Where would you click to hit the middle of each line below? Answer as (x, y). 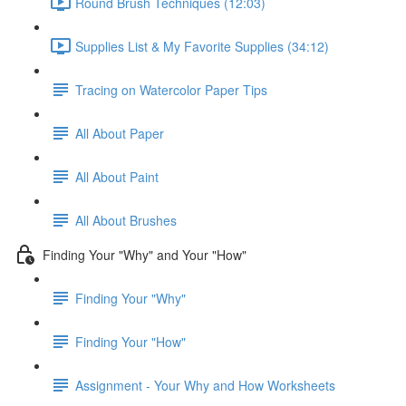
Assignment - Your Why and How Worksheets (205, 385)
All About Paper (120, 133)
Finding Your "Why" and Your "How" (145, 254)
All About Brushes (126, 220)
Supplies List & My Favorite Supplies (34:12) (202, 46)
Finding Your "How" (130, 341)
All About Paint (117, 176)
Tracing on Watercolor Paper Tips (171, 89)
